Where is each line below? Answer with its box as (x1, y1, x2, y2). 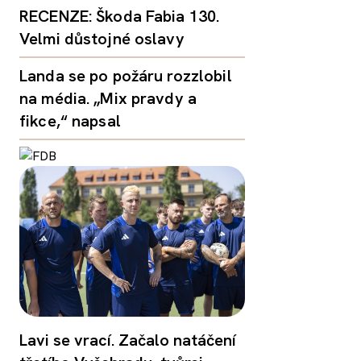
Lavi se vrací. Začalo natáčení (19, 330, 236, 351)
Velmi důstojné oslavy (19, 28, 185, 49)
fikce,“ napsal (19, 110, 121, 131)
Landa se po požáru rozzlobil (19, 65, 232, 86)
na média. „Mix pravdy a (19, 88, 197, 109)
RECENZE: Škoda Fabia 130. (19, 6, 220, 27)
